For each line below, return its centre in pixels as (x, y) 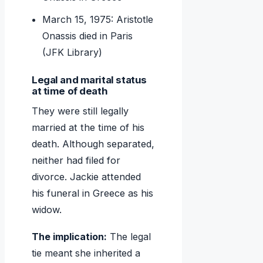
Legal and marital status (89, 80)
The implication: (69, 237)
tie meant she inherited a (86, 253)
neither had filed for (76, 161)
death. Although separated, (93, 144)
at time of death (70, 91)
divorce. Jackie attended (86, 177)
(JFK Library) (73, 53)
